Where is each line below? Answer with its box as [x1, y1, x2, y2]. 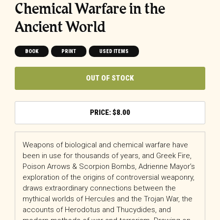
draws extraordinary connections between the [23, 183, 176, 192]
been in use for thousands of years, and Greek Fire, [23, 151, 192, 160]
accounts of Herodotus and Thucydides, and [23, 205, 171, 214]
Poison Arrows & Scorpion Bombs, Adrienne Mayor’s [23, 162, 195, 171]
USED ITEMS [99, 48, 129, 55]
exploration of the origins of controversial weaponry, [23, 172, 194, 182]
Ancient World [15, 17, 106, 36]
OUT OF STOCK [86, 74, 134, 83]
